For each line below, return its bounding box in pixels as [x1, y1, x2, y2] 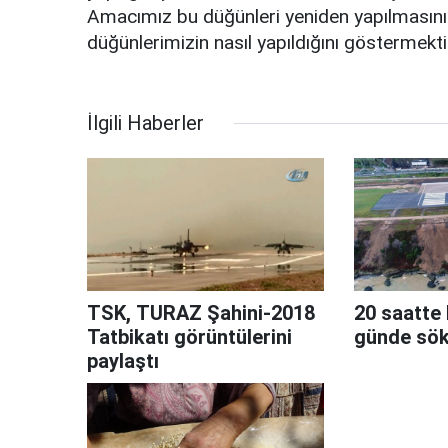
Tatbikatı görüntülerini [87, 325, 292, 350]
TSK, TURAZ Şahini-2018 [87, 301, 315, 326]
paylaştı [87, 349, 159, 374]
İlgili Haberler [87, 111, 204, 136]
